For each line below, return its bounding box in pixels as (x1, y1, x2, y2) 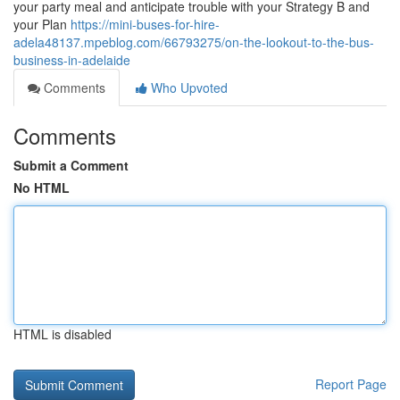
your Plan (13, 15, 71, 33)
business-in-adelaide (13, 51, 130, 69)
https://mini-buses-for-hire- (71, 15, 220, 33)
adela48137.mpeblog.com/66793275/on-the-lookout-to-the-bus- (13, 33, 374, 51)
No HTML (13, 179, 70, 196)
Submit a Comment (13, 156, 129, 174)
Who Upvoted (147, 79, 228, 96)
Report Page (315, 375, 387, 393)
